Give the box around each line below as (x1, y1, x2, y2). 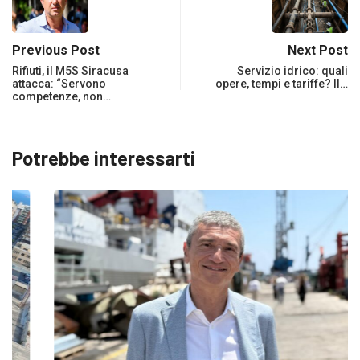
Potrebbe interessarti (12, 146, 195, 170)
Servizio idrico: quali (237, 64, 348, 78)
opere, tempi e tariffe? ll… (215, 77, 348, 91)
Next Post (288, 43, 348, 59)
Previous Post (12, 43, 100, 59)
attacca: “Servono (12, 77, 106, 91)
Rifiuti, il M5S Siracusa (12, 64, 129, 78)
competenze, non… (12, 90, 111, 104)
